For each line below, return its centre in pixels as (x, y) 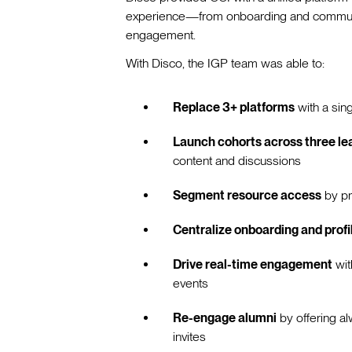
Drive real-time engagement (253, 265)
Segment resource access (247, 196)
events (191, 284)
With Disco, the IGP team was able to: (225, 64)
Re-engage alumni (225, 318)
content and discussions (237, 161)
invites (189, 337)
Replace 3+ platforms (234, 108)
